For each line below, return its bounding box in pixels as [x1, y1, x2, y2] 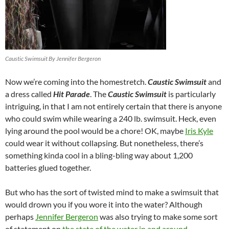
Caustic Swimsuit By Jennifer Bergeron [5, 54, 101, 62]
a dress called [5, 88, 53, 99]
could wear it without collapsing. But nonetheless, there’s [5, 138, 203, 148]
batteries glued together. [5, 162, 91, 172]
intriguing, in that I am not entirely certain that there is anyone [5, 101, 222, 111]
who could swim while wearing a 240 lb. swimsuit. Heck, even [5, 113, 216, 123]
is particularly [167, 88, 216, 99]
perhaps [5, 211, 35, 221]
